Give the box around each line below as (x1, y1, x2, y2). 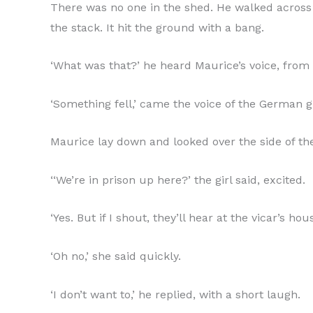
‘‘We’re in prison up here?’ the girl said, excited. (50, 173, 305, 187)
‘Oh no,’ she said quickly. (50, 249, 181, 263)
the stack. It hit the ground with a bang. (50, 20, 264, 34)
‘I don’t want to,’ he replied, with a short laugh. (50, 287, 300, 301)
